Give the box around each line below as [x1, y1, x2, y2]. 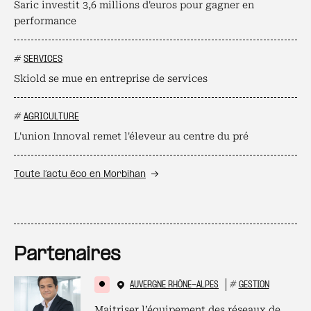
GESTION [238, 280, 269, 289]
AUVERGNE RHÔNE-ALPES [130, 280, 219, 289]
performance [14, 15, 76, 26]
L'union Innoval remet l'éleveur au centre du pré [14, 131, 249, 142]
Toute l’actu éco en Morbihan [14, 169, 146, 180]
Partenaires [14, 245, 121, 265]
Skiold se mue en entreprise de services [14, 73, 208, 84]
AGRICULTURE [24, 112, 79, 122]
